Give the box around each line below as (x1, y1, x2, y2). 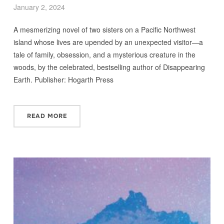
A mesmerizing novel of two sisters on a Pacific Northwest (13, 24, 195, 35)
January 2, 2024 (13, 2, 65, 12)
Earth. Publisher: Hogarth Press (13, 74, 113, 85)
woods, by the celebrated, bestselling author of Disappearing (13, 62, 205, 72)
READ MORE (26, 112, 67, 120)
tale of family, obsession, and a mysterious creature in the (13, 49, 195, 60)
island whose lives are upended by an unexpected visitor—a (13, 37, 203, 47)
